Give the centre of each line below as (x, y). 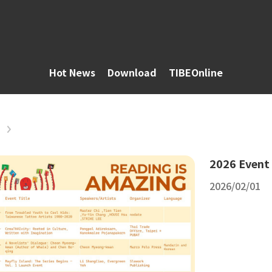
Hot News (72, 72)
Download (132, 72)
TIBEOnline (196, 72)
